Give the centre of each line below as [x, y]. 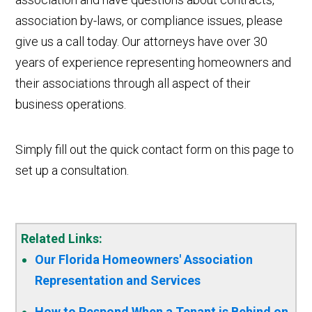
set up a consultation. [72, 171]
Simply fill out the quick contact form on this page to [155, 150]
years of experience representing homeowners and [154, 63]
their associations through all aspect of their [133, 84]
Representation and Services [118, 281]
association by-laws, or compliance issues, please [149, 21]
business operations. [71, 104]
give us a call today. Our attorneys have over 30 [142, 42]
